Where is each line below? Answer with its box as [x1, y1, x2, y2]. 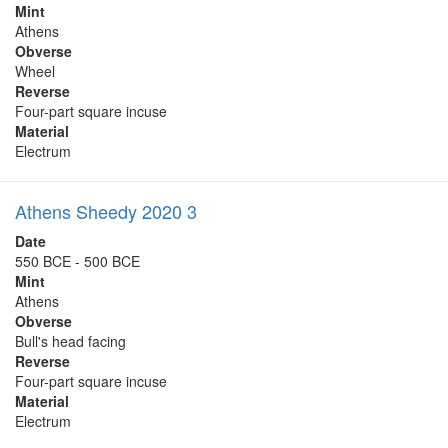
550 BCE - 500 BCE [15, 251, 140, 272]
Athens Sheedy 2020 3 [15, 198, 197, 225]
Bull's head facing [15, 331, 126, 352]
